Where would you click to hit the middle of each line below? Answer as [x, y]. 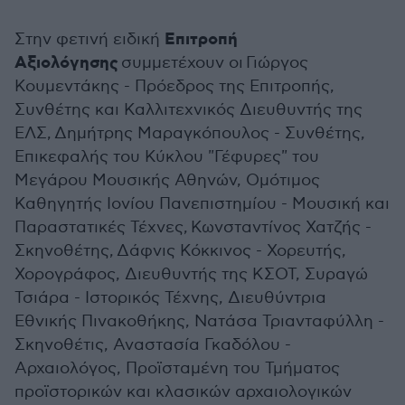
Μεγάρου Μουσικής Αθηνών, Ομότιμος [167, 180]
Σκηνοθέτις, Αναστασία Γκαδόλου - [153, 345]
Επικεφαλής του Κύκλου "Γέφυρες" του [167, 157]
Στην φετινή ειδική [89, 39]
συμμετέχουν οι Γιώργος [213, 63]
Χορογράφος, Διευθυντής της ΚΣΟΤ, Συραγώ [191, 274]
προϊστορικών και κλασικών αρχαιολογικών [183, 392]
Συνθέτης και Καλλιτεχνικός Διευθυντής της [188, 110]
